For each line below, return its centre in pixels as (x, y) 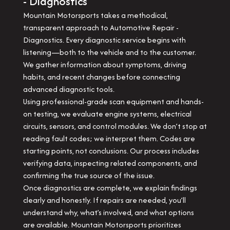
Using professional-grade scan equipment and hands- (113, 101)
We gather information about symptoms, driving (104, 64)
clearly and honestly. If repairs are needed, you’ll (104, 200)
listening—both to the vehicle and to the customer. (109, 52)
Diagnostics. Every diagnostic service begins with (104, 40)
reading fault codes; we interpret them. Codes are (109, 138)
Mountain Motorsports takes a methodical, (95, 15)
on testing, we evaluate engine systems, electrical (107, 114)
